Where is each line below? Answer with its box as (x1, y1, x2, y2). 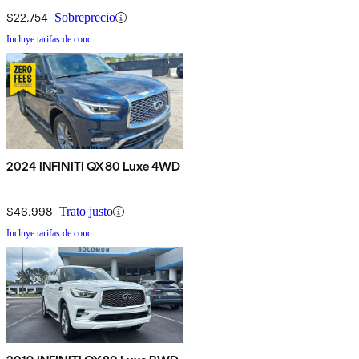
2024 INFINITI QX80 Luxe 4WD (6, 159, 181, 175)
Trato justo (59, 204, 113, 219)
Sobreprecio (54, 10, 115, 25)
